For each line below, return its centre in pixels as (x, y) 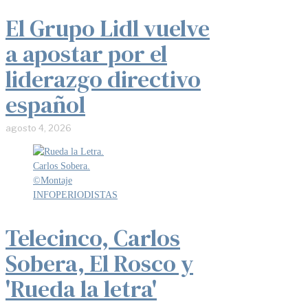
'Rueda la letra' (81, 288)
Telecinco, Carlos (93, 238)
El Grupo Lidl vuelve (108, 28)
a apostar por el (86, 53)
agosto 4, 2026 (38, 128)
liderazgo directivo (103, 79)
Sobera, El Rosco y (99, 263)
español (45, 104)
